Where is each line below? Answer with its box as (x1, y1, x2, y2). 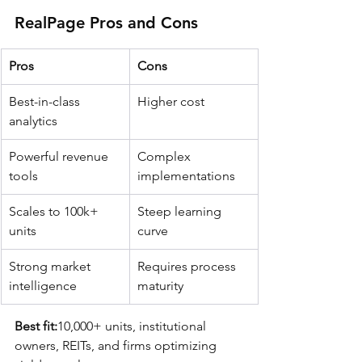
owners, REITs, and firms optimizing (15, 338, 220, 354)
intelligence (9, 278, 77, 294)
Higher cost (137, 94, 204, 110)
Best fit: (15, 318, 57, 335)
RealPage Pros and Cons (15, 13, 198, 33)
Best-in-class (9, 94, 83, 110)
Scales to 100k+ (9, 204, 102, 220)
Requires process (137, 259, 239, 275)
